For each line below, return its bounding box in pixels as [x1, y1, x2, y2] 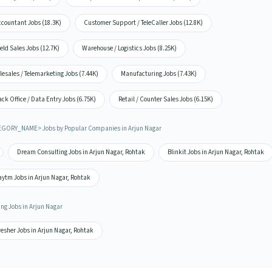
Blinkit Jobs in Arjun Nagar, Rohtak [167, 148, 264, 157]
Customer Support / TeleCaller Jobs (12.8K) [83, 18, 203, 27]
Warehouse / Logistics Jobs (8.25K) [81, 44, 177, 53]
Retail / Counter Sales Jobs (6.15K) [118, 95, 213, 104]
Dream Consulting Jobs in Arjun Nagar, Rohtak [16, 148, 145, 157]
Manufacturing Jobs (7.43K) [120, 69, 197, 78]
